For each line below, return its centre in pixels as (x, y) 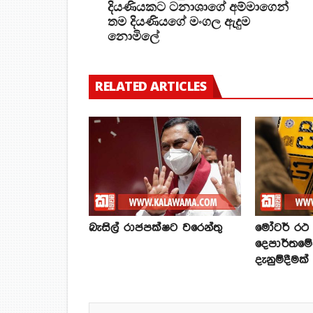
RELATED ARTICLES (151, 86)
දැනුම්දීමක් (282, 261)
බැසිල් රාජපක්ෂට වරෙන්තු (155, 228)
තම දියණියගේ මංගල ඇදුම (179, 21)
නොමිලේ (133, 36)
